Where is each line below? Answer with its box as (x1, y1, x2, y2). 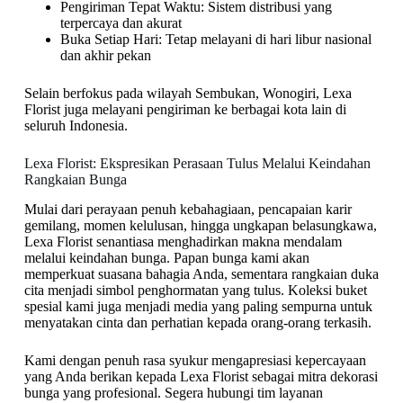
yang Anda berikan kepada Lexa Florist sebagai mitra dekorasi (23, 369, 378, 384)
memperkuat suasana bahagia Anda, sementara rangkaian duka (23, 266, 379, 282)
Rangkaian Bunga (23, 172, 127, 188)
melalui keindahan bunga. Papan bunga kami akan (23, 250, 309, 265)
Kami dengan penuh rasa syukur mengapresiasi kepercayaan (23, 353, 366, 368)
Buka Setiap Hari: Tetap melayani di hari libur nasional (59, 31, 372, 48)
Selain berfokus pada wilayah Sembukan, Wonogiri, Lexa (23, 85, 352, 102)
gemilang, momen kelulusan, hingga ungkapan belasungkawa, (23, 218, 377, 233)
